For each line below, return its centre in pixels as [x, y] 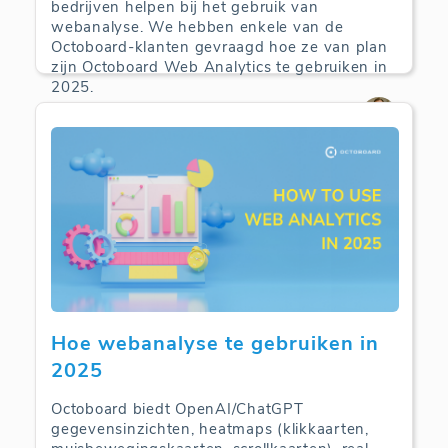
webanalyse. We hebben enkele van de [197, 26]
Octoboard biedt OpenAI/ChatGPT [177, 408]
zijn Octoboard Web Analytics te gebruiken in [219, 66]
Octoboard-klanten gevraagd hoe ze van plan [219, 46]
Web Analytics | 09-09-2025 [140, 115]
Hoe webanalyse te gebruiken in [215, 343]
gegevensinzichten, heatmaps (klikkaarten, [210, 428]
